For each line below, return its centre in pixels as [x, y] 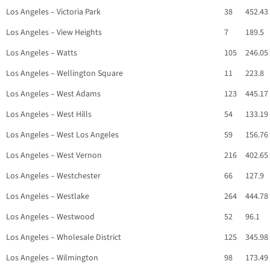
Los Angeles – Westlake [48, 197]
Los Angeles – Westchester [53, 176]
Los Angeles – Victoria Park [53, 12]
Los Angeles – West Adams [53, 94]
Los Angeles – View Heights [54, 33]
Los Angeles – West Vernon [54, 156]
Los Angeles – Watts [42, 53]
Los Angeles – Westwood [50, 217]
